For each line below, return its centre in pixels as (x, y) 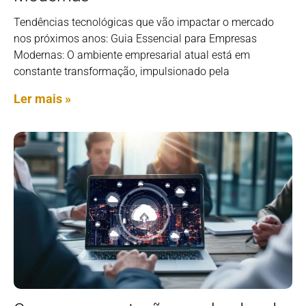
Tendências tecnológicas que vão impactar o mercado (144, 23)
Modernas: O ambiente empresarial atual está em (132, 55)
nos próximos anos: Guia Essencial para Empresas (135, 39)
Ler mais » (42, 99)
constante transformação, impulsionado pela (122, 72)
